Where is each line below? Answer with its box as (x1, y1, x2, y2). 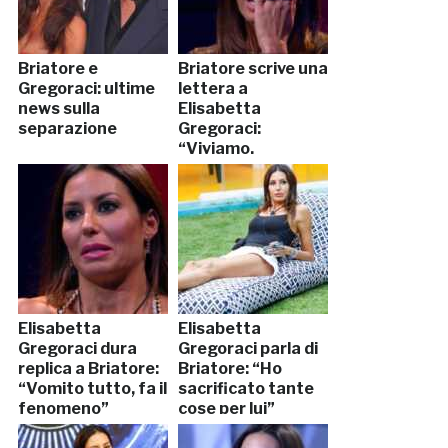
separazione (17, 119, 117, 139)
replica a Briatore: (17, 359, 159, 379)
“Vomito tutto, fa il (17, 379, 167, 399)
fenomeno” (17, 399, 109, 419)
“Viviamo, (177, 139, 254, 159)
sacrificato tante (177, 379, 314, 399)
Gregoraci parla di (177, 339, 318, 359)
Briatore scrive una (177, 59, 328, 79)
